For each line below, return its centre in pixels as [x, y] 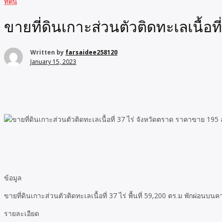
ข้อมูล [13, 178]
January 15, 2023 [53, 62]
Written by [48, 53]
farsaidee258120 [91, 53]
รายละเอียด [22, 214]
